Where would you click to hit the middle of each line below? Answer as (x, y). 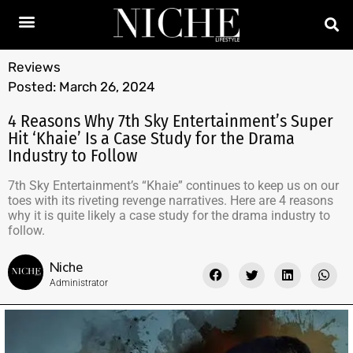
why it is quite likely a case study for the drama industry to (169, 215)
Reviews (34, 67)
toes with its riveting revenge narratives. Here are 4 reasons (171, 200)
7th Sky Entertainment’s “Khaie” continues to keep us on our (173, 185)
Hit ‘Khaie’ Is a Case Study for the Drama (151, 138)
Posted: (32, 86)
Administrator (79, 282)
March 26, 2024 (107, 86)
